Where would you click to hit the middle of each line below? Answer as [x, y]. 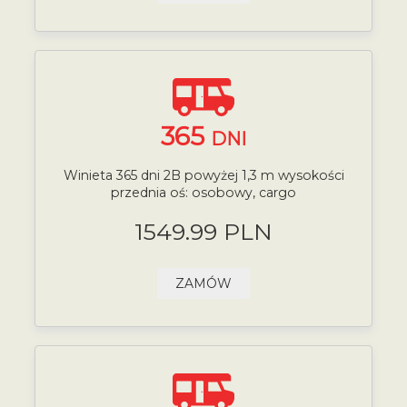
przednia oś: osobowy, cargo [203, 193]
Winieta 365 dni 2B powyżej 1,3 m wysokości [203, 176]
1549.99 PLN [203, 231]
